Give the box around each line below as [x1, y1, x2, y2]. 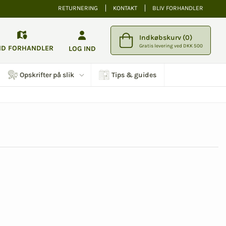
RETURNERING [58, 5, 98, 12]
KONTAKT [113, 5, 137, 12]
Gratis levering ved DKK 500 [139, 42, 203, 49]
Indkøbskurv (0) [139, 33, 192, 42]
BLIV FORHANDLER [152, 5, 203, 12]
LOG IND [68, 44, 96, 53]
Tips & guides [111, 70, 156, 79]
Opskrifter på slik [20, 70, 75, 79]
